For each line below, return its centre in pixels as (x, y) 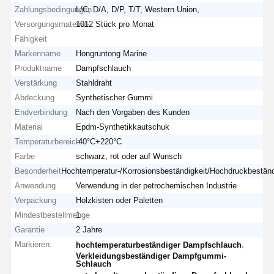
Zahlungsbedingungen (54, 9)
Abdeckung (35, 97)
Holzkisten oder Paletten (120, 200)
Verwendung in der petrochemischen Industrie (157, 185)
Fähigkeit (31, 39)
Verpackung (36, 200)
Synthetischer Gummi (115, 97)
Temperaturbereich (48, 141)
